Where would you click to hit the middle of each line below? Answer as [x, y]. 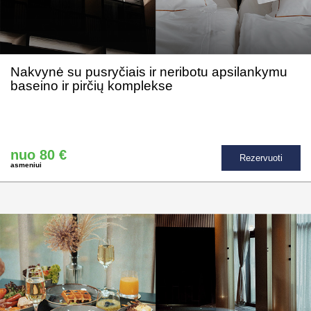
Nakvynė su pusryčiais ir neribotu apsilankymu [149, 72]
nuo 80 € [39, 154]
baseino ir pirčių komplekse [92, 86]
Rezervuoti [261, 158]
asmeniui [26, 165]
